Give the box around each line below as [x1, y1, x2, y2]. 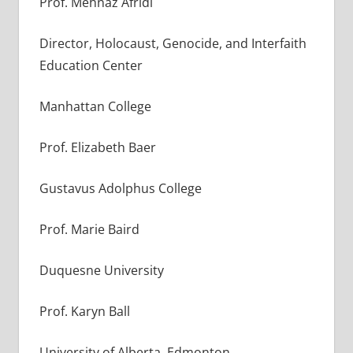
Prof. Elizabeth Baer [39, 138, 156, 156]
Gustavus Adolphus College [39, 179, 202, 197]
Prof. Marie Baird [39, 220, 139, 238]
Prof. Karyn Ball [39, 302, 130, 320]
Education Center [39, 56, 143, 74]
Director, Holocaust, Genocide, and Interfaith [39, 34, 307, 52]
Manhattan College [39, 97, 151, 115]
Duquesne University [39, 261, 164, 279]
